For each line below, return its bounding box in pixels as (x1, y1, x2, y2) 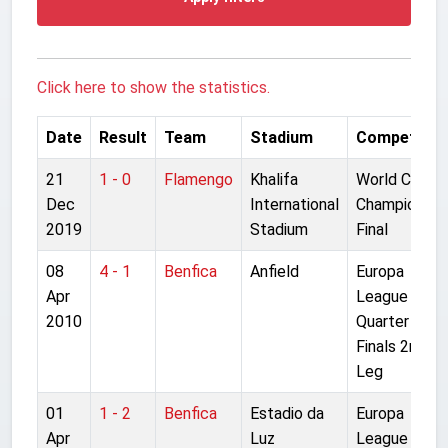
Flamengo (164, 169, 233, 189)
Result (99, 127, 147, 147)
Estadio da (250, 403, 324, 423)
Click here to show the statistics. (37, 77, 270, 97)
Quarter (356, 311, 409, 331)
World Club (356, 169, 432, 189)
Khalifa (250, 169, 298, 189)
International (250, 194, 339, 214)
